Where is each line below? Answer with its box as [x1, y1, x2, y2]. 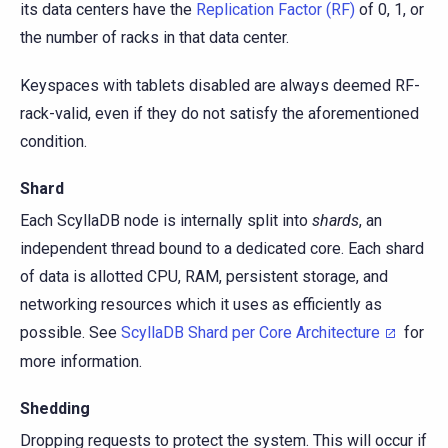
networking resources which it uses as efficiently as [20, 294, 382, 314]
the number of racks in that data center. [20, 27, 289, 47]
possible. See [20, 322, 121, 342]
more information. [20, 351, 142, 371]
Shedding [20, 398, 90, 418]
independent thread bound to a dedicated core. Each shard [20, 238, 424, 258]
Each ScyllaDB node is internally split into [20, 210, 312, 230]
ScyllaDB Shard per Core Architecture [121, 322, 380, 342]
